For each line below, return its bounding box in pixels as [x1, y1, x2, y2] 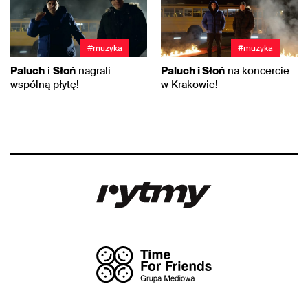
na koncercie [225, 63, 289, 78]
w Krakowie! [161, 77, 218, 91]
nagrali [76, 63, 111, 78]
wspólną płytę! [10, 77, 79, 91]
